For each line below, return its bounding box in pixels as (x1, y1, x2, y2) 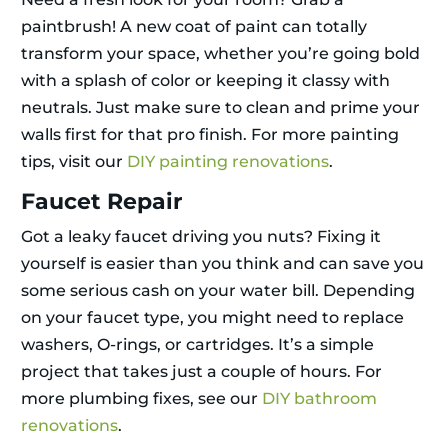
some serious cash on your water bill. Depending (21, 281, 415, 301)
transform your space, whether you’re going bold (21, 44, 420, 64)
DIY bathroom (262, 389, 377, 409)
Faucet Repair (21, 188, 182, 216)
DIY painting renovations (127, 152, 329, 172)
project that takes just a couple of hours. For (21, 362, 382, 382)
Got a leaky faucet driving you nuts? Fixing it (21, 227, 381, 247)
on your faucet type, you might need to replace (21, 308, 404, 328)
